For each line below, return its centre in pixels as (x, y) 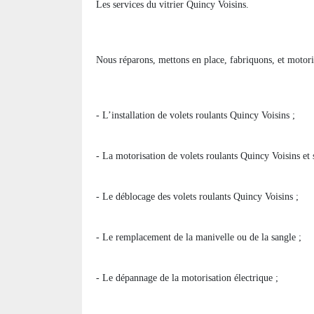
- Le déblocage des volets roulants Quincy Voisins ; (197, 197)
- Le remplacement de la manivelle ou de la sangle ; (199, 238)
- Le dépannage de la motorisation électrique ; (187, 278)
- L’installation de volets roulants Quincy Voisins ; (196, 116)
